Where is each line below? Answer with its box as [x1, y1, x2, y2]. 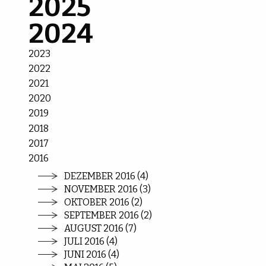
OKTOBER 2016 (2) [64, 196, 143, 208]
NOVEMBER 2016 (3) [64, 183, 151, 195]
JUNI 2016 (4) [64, 248, 120, 260]
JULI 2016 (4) [64, 235, 118, 247]
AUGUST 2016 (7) [64, 222, 137, 234]
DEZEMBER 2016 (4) [64, 170, 149, 182]
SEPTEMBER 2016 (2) [64, 209, 153, 221]
